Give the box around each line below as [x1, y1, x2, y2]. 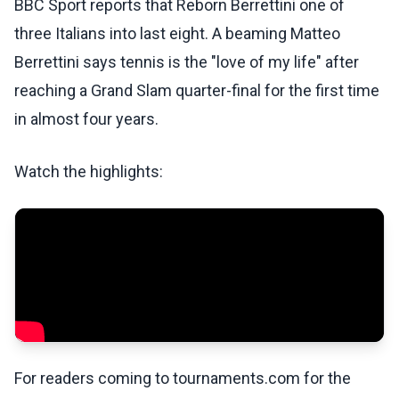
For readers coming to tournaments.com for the [14, 369, 351, 388]
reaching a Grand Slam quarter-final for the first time [14, 81, 379, 101]
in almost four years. [14, 110, 159, 129]
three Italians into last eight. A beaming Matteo [14, 24, 340, 44]
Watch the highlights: [14, 162, 163, 182]
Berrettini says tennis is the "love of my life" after [14, 53, 359, 72]
